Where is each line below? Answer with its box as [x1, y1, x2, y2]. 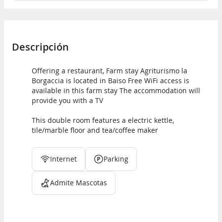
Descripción [12, 40, 69, 54]
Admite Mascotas [50, 178, 107, 188]
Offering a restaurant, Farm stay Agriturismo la [32, 66, 187, 76]
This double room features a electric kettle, [32, 115, 174, 125]
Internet [50, 154, 77, 164]
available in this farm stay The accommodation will [32, 86, 200, 96]
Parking [104, 154, 128, 164]
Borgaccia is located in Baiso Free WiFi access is [32, 76, 189, 86]
